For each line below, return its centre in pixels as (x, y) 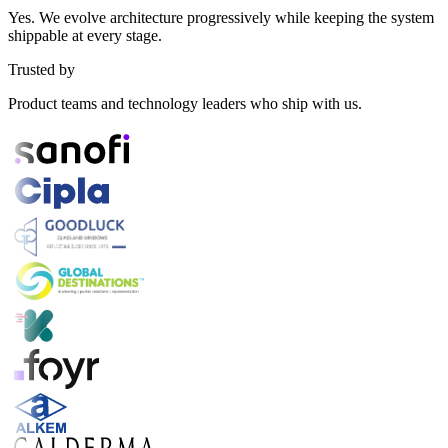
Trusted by (41, 69)
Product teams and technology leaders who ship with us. (185, 103)
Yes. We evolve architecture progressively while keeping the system (221, 17)
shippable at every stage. (85, 35)
